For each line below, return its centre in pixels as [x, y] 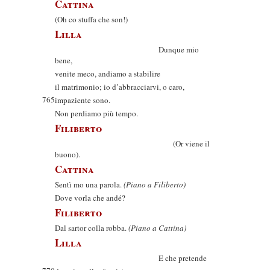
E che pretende [131, 258]
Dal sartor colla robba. [92, 228]
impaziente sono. [83, 100]
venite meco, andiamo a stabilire [108, 74]
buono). [67, 154]
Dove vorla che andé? [90, 198]
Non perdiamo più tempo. [96, 113]
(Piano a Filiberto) [155, 184]
